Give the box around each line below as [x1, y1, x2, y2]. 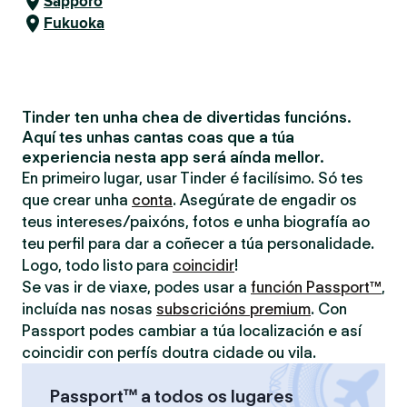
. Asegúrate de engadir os [173, 191, 357, 209]
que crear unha [22, 191, 132, 209]
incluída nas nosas [22, 300, 156, 318]
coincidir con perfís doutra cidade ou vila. [22, 343, 316, 362]
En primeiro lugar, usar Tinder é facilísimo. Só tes [22, 169, 363, 187]
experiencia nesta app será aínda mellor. [22, 148, 324, 166]
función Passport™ [251, 278, 382, 296]
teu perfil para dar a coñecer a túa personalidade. [22, 234, 374, 253]
